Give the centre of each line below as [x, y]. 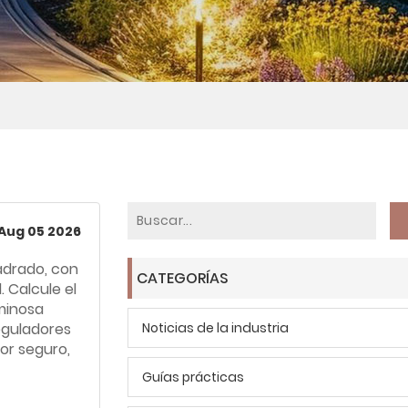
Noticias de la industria [215, 328]
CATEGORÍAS [183, 278]
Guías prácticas [193, 377]
